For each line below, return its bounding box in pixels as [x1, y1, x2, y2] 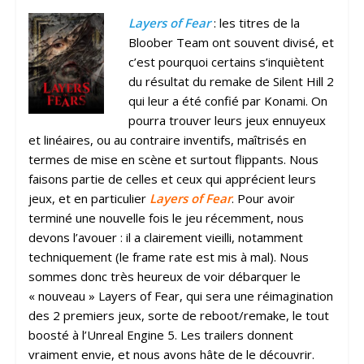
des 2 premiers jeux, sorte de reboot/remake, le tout [28, 307, 329, 324]
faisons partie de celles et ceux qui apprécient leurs [28, 171, 316, 188]
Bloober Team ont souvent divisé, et [128, 34, 334, 51]
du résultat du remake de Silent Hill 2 [128, 73, 334, 90]
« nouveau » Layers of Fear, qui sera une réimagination [28, 288, 333, 305]
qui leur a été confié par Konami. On [128, 93, 327, 110]
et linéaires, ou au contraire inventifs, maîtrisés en [28, 132, 306, 149]
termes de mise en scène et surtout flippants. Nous [28, 151, 318, 168]
